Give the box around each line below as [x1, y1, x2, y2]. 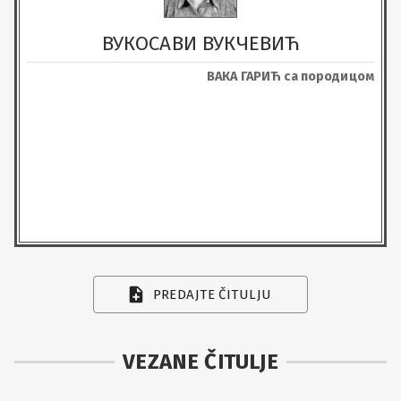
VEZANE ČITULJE [123, 349, 278, 374]
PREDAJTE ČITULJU [152, 286, 272, 303]
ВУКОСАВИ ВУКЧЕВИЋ [101, 30, 300, 55]
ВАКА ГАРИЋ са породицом [206, 68, 374, 84]
